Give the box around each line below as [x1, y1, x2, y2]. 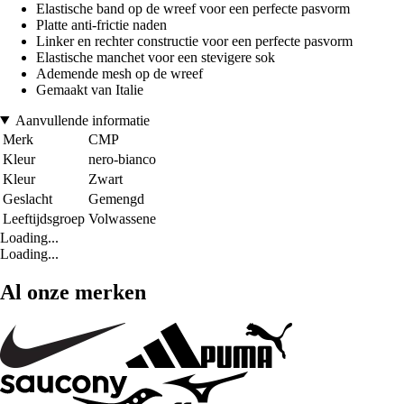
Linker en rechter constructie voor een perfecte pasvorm [36, 32, 353, 49]
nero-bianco [88, 151, 156, 167]
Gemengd [88, 190, 144, 207]
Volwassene [88, 210, 156, 226]
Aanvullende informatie [14, 112, 150, 128]
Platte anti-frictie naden [36, 16, 167, 32]
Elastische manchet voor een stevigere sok [36, 49, 275, 65]
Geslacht [3, 190, 52, 207]
